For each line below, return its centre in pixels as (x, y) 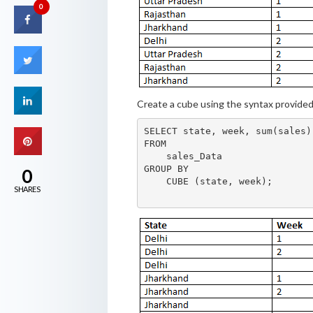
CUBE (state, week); (209, 182)
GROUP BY (167, 169)
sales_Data (183, 156)
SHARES (27, 189)
